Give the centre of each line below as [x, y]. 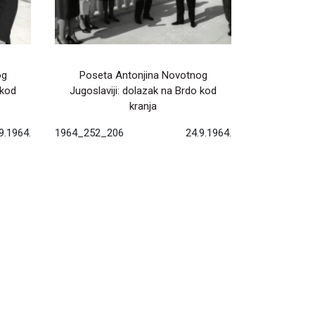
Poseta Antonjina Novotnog [143, 76]
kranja [143, 107]
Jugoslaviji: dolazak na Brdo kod [143, 91]
